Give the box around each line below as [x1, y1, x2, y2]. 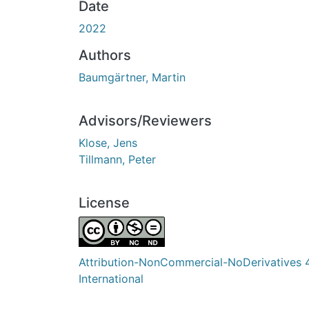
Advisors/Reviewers [79, 112, 212, 129]
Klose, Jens [79, 135, 137, 150]
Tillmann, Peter [79, 152, 156, 166]
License [79, 194, 130, 211]
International [79, 271, 143, 286]
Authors [79, 46, 131, 63]
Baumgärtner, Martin [79, 70, 186, 84]
